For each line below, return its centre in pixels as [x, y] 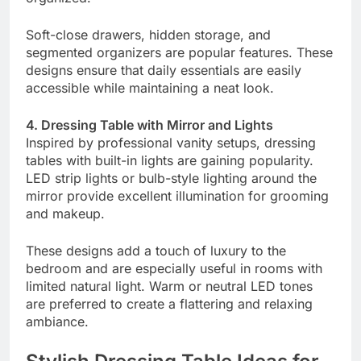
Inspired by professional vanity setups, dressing [171, 143]
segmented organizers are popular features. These [179, 53]
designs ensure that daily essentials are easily [164, 71]
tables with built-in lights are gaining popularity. [170, 161]
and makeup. [65, 214]
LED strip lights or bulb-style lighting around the [171, 178]
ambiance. [57, 322]
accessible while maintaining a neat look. [150, 88]
